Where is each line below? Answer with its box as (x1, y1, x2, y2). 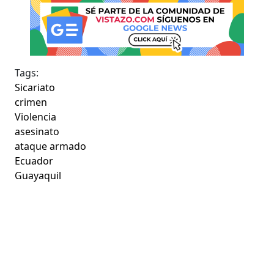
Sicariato (15, 80, 56, 94)
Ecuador (15, 154, 54, 168)
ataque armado (15, 139, 87, 153)
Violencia (15, 109, 57, 124)
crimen (15, 95, 48, 109)
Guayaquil (15, 168, 62, 182)
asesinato (15, 124, 60, 138)
